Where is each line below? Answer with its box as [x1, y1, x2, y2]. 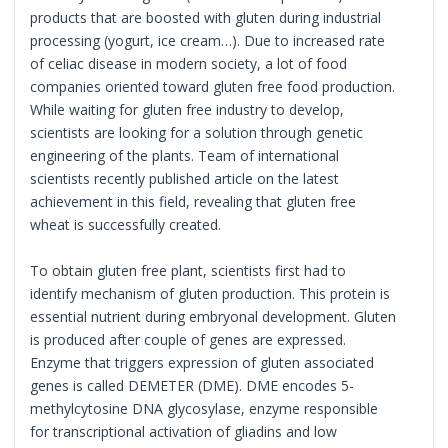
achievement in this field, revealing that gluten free [30, 191, 357, 211]
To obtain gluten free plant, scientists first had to [30, 260, 347, 280]
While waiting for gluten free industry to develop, [30, 99, 345, 119]
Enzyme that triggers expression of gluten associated [30, 352, 375, 372]
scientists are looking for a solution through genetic [30, 122, 364, 142]
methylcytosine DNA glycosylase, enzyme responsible [30, 398, 379, 418]
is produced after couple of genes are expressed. [30, 329, 347, 349]
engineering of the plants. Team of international [30, 145, 340, 165]
